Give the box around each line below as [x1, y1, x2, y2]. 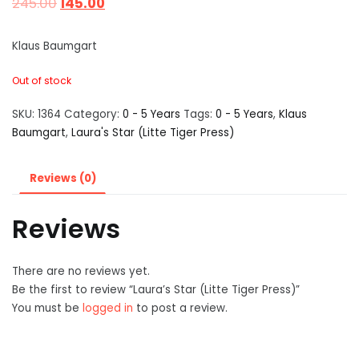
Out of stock [12, 73, 71, 87]
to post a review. [133, 300, 228, 316]
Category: [64, 107, 123, 123]
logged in [83, 300, 133, 316]
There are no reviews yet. [12, 263, 150, 279]
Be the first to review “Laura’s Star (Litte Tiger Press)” [12, 281, 300, 297]
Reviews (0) [29, 170, 96, 186]
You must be [12, 300, 83, 316]
